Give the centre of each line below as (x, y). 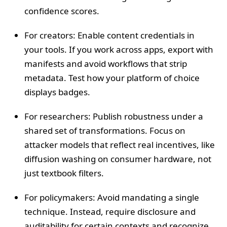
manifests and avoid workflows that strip (106, 64)
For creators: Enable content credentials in (109, 35)
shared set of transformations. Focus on (105, 131)
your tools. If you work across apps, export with (119, 50)
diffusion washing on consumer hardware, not (118, 159)
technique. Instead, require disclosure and (110, 212)
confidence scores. (62, 11)
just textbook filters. (64, 173)
